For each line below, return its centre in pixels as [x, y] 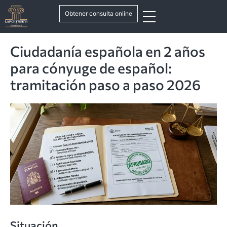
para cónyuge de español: [91, 68]
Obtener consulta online [99, 13]
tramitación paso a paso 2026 [105, 85]
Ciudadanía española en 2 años [108, 51]
